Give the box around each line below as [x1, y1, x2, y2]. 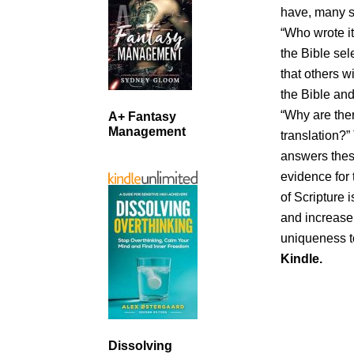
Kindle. [281, 252, 323, 265]
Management [108, 125, 186, 139]
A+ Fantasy [108, 110, 176, 124]
